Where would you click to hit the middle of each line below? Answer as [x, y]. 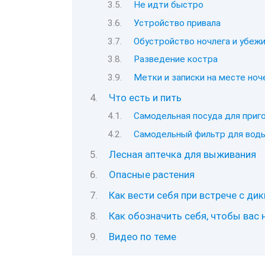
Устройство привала [177, 23]
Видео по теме [142, 236]
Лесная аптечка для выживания [182, 154]
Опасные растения [151, 175]
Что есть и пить [145, 97]
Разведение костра [175, 59]
